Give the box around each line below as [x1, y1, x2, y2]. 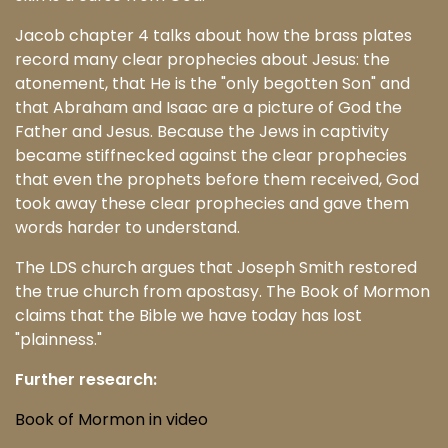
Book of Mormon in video [15, 408, 208, 432]
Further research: [15, 368, 157, 392]
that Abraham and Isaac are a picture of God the [15, 96, 402, 120]
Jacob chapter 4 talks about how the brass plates [15, 24, 412, 48]
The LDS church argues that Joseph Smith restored [15, 256, 417, 280]
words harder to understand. [15, 216, 240, 240]
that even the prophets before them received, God [15, 168, 419, 192]
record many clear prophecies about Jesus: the [15, 48, 390, 72]
